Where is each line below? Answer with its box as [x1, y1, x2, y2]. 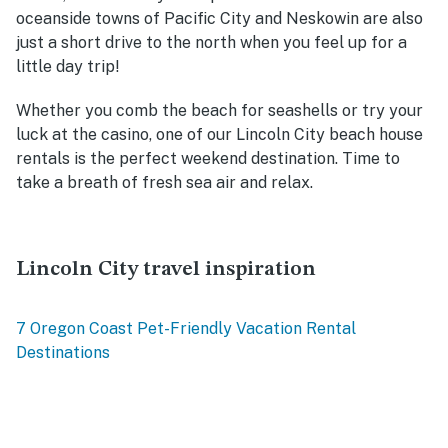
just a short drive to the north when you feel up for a [16, 33, 407, 53]
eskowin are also [299, 9, 423, 29]
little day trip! [16, 57, 120, 77]
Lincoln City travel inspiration [16, 259, 316, 281]
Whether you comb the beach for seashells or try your [16, 101, 423, 121]
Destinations [16, 343, 110, 363]
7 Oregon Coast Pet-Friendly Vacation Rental [16, 319, 356, 339]
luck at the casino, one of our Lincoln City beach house [16, 125, 423, 145]
